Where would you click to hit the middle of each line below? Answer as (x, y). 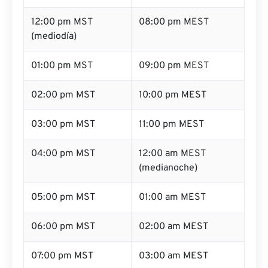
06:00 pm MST (63, 227)
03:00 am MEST (173, 256)
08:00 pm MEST (174, 22)
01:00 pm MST (62, 66)
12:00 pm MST (62, 22)
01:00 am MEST (172, 197)
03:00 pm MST (63, 124)
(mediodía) (54, 36)
